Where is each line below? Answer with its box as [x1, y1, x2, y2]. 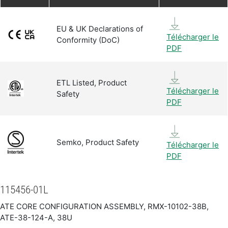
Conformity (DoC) [56, 35, 120, 45]
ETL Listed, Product [56, 77, 127, 88]
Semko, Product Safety [56, 137, 139, 147]
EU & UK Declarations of [56, 23, 143, 34]
